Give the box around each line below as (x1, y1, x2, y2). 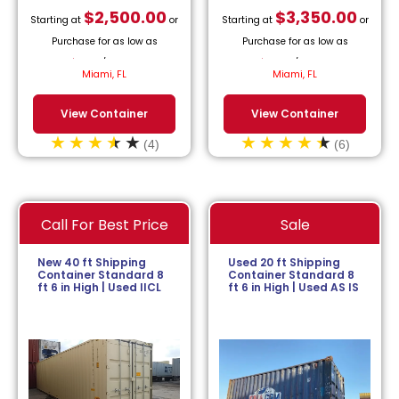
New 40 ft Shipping (37, 254, 146, 270)
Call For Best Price (40, 214, 168, 235)
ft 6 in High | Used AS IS (228, 279, 359, 295)
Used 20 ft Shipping (228, 254, 340, 270)
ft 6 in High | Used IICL (37, 279, 161, 295)
